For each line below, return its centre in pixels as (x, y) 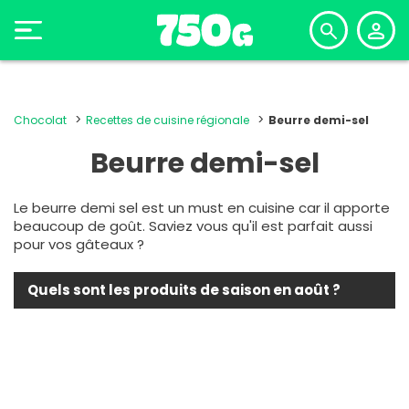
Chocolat (40, 120)
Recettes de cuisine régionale (168, 120)
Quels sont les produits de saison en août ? (184, 290)
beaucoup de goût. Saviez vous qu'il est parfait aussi (193, 226)
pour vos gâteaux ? (79, 244)
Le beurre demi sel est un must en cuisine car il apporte (202, 208)
